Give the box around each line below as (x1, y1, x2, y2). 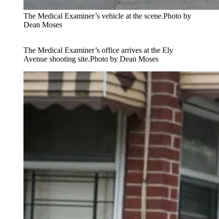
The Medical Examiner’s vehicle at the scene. (23, 11, 163, 20)
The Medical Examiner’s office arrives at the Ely (23, 45, 173, 54)
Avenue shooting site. (23, 54, 90, 63)
